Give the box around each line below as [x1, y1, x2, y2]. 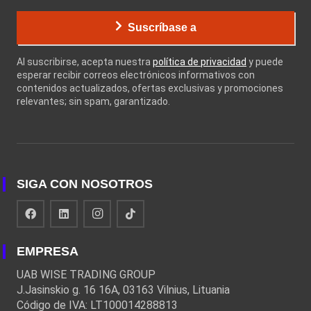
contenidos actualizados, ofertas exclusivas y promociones [17, 83, 283, 94]
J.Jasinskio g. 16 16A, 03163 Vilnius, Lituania [17, 283, 230, 297]
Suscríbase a [127, 22, 196, 34]
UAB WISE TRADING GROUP [17, 268, 155, 282]
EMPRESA [17, 244, 78, 259]
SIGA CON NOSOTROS [17, 177, 153, 192]
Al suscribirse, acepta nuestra [17, 56, 153, 68]
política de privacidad [153, 56, 246, 68]
